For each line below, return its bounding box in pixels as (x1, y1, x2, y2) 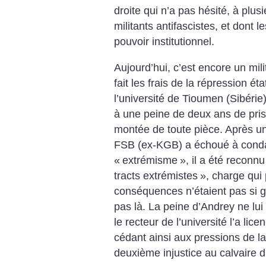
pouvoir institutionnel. (114, 36, 214, 48)
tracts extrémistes (114, 169, 198, 182)
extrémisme (122, 154, 178, 166)
